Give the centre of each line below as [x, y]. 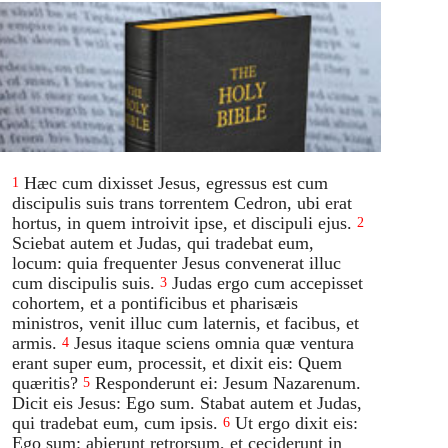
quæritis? [45, 382]
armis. [35, 342]
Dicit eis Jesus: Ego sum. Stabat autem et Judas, [187, 402]
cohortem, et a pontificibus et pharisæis [155, 302]
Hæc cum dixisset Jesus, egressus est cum [176, 182]
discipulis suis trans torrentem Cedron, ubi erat [182, 202]
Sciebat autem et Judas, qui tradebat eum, [163, 242]
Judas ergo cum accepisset [268, 282]
